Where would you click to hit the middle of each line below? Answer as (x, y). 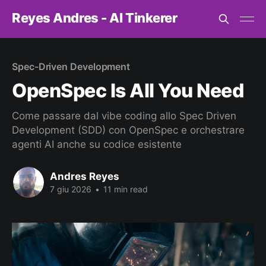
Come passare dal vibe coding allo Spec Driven (124, 116)
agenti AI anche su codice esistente (97, 144)
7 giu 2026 (71, 189)
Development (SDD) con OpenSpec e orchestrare (128, 130)
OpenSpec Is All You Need (128, 91)
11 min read (124, 189)
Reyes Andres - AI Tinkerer (95, 18)
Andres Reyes (85, 176)
